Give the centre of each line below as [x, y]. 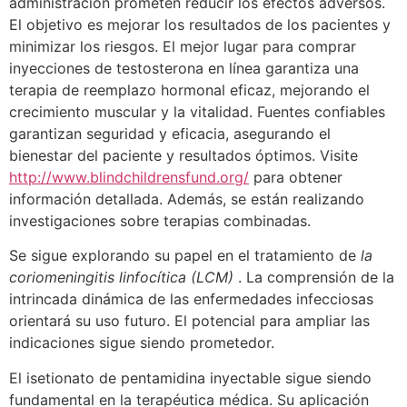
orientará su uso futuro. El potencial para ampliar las [189, 321]
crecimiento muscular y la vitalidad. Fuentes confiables [197, 111]
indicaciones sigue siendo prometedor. [142, 343]
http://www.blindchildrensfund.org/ [129, 177]
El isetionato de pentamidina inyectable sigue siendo [190, 377]
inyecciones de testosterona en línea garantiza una [184, 68]
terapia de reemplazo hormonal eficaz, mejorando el [189, 89]
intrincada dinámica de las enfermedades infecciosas [191, 299]
